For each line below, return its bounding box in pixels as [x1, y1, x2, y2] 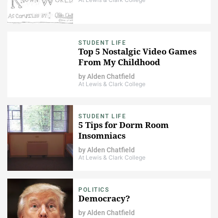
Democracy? [78, 192, 130, 204]
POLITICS [78, 186, 109, 193]
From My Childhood [78, 56, 160, 68]
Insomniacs [78, 129, 126, 141]
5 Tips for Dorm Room [78, 119, 169, 130]
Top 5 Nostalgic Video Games [78, 45, 197, 57]
